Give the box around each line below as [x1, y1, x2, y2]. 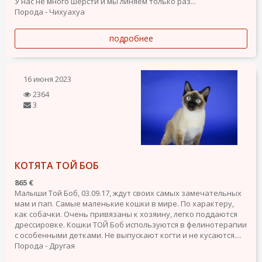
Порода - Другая [15, 240, 75, 251]
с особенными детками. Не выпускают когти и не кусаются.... [15, 230, 242, 241]
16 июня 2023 [23, 74, 71, 85]
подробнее [109, 33, 153, 44]
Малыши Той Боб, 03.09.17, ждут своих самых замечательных [15, 188, 242, 199]
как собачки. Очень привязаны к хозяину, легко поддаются [15, 209, 237, 220]
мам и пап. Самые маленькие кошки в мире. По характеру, [15, 198, 234, 209]
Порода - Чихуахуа [15, 6, 85, 18]
